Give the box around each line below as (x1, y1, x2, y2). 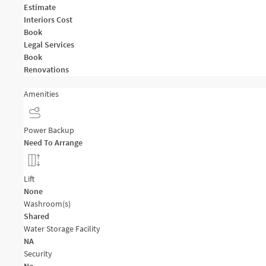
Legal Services (24, 39, 74, 50)
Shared (24, 211, 49, 221)
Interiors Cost (24, 14, 72, 25)
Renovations (24, 64, 69, 75)
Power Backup (24, 125, 74, 135)
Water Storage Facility (24, 223, 100, 234)
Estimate (24, 2, 56, 12)
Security (24, 248, 52, 259)
